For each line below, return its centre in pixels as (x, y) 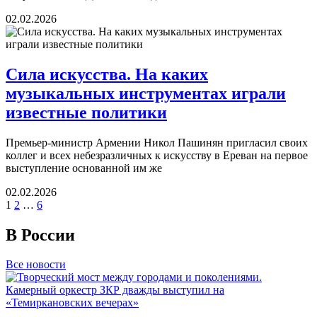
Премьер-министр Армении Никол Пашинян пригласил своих (157, 142)
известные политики (86, 112)
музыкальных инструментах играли (146, 93)
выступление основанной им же (84, 168)
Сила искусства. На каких (107, 74)
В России (40, 235)
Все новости (36, 265)
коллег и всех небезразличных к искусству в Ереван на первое (157, 155)
